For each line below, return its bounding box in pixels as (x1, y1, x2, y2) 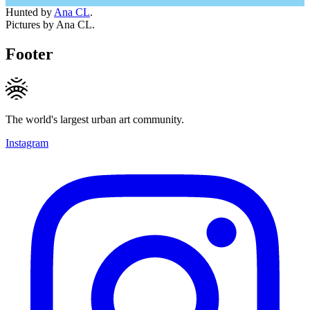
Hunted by (6, 6, 54, 18)
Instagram (6, 136, 48, 149)
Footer (6, 44, 53, 63)
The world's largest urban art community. (6, 113, 184, 125)
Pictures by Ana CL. (6, 18, 95, 30)
